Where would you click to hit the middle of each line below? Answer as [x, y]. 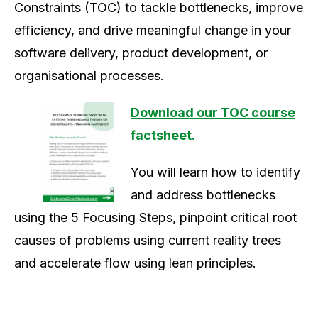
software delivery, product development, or [141, 53]
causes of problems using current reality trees [148, 241]
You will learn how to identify [215, 172]
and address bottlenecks [203, 195]
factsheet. [163, 136]
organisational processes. [89, 76]
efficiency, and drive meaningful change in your [153, 31]
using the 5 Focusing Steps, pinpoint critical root [155, 218]
